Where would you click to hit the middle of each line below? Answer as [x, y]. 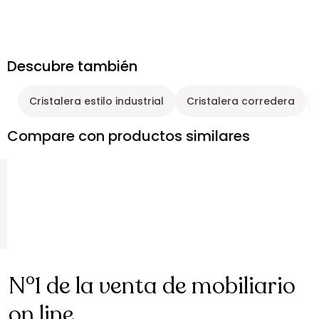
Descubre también [72, 66]
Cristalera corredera [241, 101]
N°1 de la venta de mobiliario [152, 286]
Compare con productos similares [129, 136]
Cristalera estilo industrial [96, 101]
